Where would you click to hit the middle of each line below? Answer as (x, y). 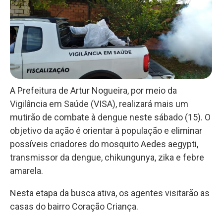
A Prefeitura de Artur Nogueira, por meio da (93, 90)
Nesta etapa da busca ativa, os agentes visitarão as (110, 193)
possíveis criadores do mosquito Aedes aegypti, (104, 144)
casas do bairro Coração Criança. (74, 206)
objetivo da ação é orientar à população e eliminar (106, 130)
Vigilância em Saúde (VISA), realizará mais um (99, 104)
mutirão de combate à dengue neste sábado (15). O (110, 117)
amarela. (27, 170)
